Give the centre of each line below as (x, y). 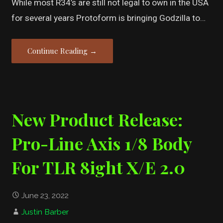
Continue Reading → (62, 51)
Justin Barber (45, 212)
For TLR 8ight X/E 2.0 (99, 167)
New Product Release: (97, 120)
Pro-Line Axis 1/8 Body (102, 144)
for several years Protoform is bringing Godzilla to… (109, 18)
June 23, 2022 (45, 195)
